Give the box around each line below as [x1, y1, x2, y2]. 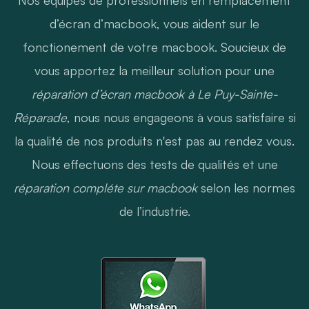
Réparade [13, 109, 67, 125]
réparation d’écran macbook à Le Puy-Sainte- [31, 86, 278, 101]
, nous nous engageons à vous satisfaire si [66, 109, 296, 125]
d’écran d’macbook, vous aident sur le [50, 15, 259, 31]
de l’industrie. [119, 203, 190, 219]
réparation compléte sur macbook [14, 179, 197, 195]
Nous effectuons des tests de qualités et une [31, 156, 278, 172]
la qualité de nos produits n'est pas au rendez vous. [14, 132, 295, 148]
